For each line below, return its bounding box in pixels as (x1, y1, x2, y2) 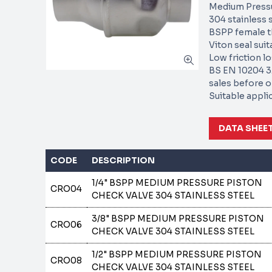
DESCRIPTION (92, 155, 155, 166)
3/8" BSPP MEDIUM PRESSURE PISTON (92, 213, 265, 224)
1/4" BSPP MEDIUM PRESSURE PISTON (92, 177, 263, 188)
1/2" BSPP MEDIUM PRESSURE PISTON (92, 249, 262, 260)
